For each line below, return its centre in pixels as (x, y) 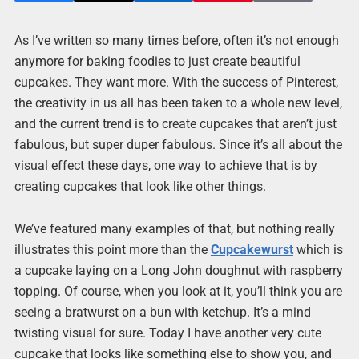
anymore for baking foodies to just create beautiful (157, 61)
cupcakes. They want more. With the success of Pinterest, (176, 82)
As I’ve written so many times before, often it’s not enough (176, 40)
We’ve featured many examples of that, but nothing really (174, 229)
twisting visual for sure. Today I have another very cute (167, 333)
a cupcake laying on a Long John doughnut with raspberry (178, 271)
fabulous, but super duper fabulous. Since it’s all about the (178, 145)
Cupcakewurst (252, 250)
